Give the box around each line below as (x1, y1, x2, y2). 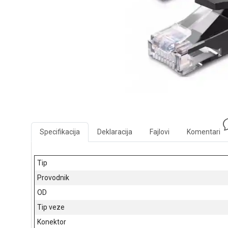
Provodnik (37, 173, 69, 182)
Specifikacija (39, 127, 80, 136)
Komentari (186, 127, 220, 136)
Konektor (37, 217, 66, 226)
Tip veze (37, 203, 65, 211)
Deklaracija (97, 127, 132, 136)
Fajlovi (149, 127, 169, 136)
